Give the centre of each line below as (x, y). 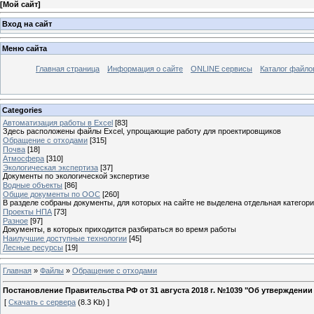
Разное (15, 220)
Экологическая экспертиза (50, 167)
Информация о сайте (145, 69)
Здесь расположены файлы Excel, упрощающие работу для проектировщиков (142, 131)
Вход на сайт (27, 23)
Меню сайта (25, 49)
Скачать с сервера (42, 302)
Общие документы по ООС (52, 194)
